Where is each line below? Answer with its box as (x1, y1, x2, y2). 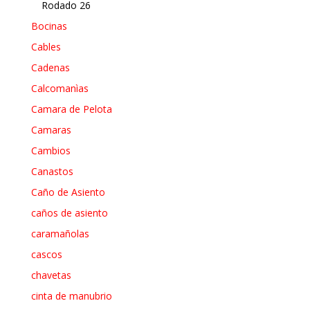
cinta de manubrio (30, 289, 112, 302)
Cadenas (30, 60, 70, 74)
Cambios (30, 143, 71, 157)
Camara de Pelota (30, 102, 112, 116)
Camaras (30, 122, 71, 136)
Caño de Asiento (30, 185, 105, 199)
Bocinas (30, 19, 67, 33)
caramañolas (30, 226, 89, 240)
